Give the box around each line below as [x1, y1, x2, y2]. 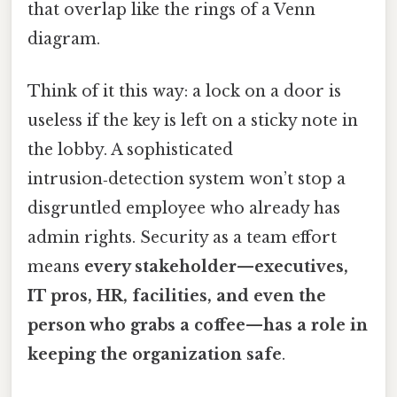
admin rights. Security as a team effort [27, 227, 337, 247]
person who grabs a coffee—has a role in [27, 315, 368, 335]
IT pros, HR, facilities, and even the [27, 285, 326, 306]
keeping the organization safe [27, 344, 282, 364]
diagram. [27, 28, 100, 49]
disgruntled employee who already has [27, 198, 340, 218]
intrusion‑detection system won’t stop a [27, 168, 346, 189]
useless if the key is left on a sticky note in [27, 110, 358, 130]
